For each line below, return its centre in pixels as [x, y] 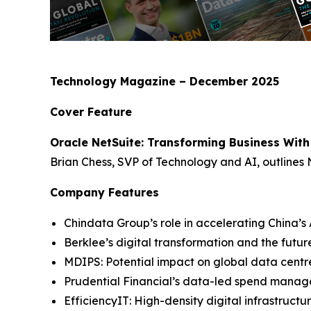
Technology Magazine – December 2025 [165, 81]
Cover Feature [91, 111]
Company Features [104, 192]
